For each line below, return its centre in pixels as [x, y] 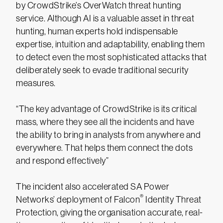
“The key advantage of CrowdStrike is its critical [107, 109]
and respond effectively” [62, 161]
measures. [36, 83]
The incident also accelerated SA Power [93, 187]
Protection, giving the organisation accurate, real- [110, 213]
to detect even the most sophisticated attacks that [111, 57]
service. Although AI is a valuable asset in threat [105, 18]
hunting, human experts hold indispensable [97, 31]
